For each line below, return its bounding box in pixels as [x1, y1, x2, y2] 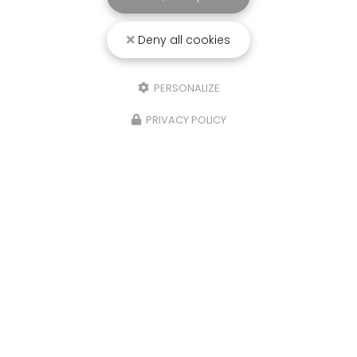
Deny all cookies [135, 32, 230, 48]
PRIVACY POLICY [145, 112, 226, 127]
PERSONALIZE [151, 80, 220, 96]
